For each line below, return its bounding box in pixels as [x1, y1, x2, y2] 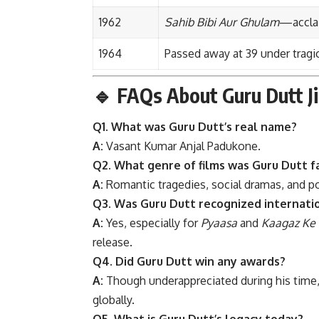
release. [93, 235, 132, 250]
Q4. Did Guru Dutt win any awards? [93, 254, 286, 269]
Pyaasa [201, 216, 237, 231]
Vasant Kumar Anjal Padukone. [103, 139, 261, 154]
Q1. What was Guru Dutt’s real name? [93, 120, 297, 135]
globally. [93, 293, 135, 308]
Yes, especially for [103, 216, 201, 231]
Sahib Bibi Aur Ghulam [164, 15, 279, 30]
